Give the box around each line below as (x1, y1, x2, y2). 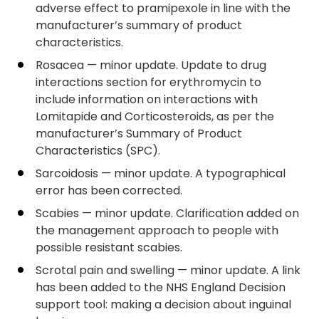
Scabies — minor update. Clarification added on (36, 205, 299, 221)
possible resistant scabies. (36, 239, 182, 256)
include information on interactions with (36, 91, 258, 108)
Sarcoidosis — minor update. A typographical (36, 165, 286, 182)
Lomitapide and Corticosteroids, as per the (36, 108, 274, 125)
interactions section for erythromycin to (36, 74, 261, 90)
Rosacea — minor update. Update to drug (36, 57, 266, 73)
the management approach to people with (36, 222, 278, 239)
